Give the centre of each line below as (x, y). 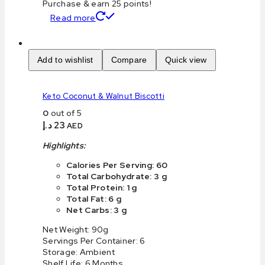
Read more (73, 18)
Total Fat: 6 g (94, 199)
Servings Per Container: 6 (94, 241)
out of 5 (65, 113)
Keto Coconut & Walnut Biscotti (104, 96)
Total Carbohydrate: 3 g (117, 176)
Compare (129, 60)
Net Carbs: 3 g (97, 210)
